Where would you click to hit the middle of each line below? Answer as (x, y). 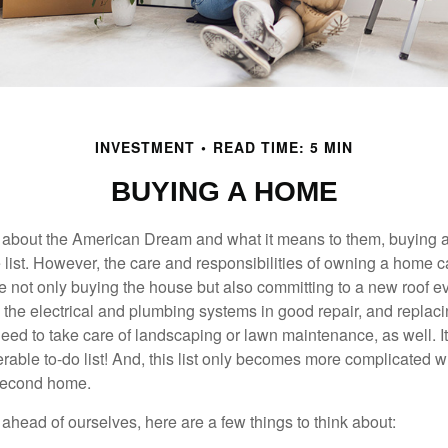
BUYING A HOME (224, 192)
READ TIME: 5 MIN (283, 147)
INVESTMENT (145, 147)
